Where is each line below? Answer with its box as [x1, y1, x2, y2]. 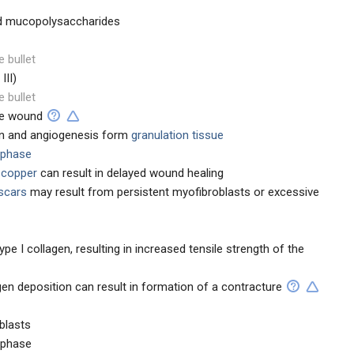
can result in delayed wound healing [40, 166, 224, 180]
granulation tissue [128, 128, 224, 142]
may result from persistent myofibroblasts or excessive [27, 185, 319, 199]
